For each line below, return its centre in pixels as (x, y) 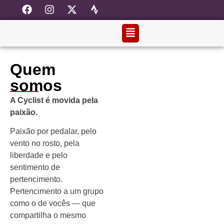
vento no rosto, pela (45, 143)
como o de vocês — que (53, 203)
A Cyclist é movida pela (54, 100)
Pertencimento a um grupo (57, 191)
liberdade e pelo (39, 155)
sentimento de (35, 167)
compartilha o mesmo (48, 215)
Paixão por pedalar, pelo (53, 131)
